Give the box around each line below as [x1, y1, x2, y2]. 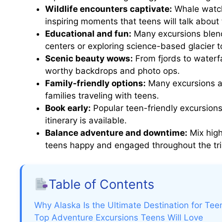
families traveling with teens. [45, 91, 159, 101]
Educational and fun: [45, 29, 131, 39]
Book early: [45, 103, 91, 113]
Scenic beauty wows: [45, 54, 133, 64]
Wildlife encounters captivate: [45, 4, 172, 14]
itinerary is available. [45, 115, 127, 126]
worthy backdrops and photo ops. [45, 66, 180, 76]
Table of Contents [49, 176, 155, 192]
